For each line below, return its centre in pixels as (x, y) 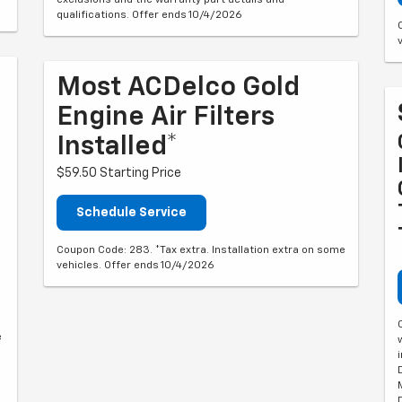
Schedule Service (131, 212)
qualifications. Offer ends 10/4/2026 (149, 15)
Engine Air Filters (166, 117)
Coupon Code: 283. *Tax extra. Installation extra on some (201, 250)
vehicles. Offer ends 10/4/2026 (135, 265)
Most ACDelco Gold (178, 87)
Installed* (117, 147)
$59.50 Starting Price (119, 173)
